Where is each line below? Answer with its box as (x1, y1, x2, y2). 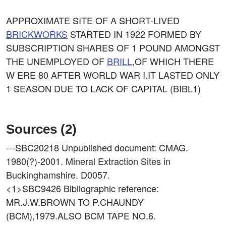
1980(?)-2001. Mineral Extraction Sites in (6, 154, 171, 167)
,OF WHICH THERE (132, 54, 214, 68)
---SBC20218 (6, 141, 62, 154)
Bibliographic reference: (64, 182, 159, 195)
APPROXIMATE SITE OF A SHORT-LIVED (6, 14, 180, 27)
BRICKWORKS (6, 27, 68, 40)
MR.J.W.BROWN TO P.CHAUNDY (6, 195, 144, 208)
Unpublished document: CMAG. (62, 141, 188, 154)
